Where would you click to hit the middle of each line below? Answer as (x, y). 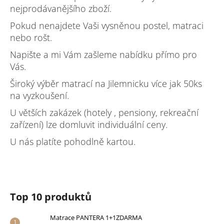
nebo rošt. (31, 37)
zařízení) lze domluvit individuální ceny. (90, 124)
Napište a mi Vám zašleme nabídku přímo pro (103, 54)
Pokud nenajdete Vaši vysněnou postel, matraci (107, 25)
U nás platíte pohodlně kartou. (73, 141)
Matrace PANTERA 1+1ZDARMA (96, 217)
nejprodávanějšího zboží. (61, 8)
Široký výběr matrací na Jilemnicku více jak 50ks (106, 83)
